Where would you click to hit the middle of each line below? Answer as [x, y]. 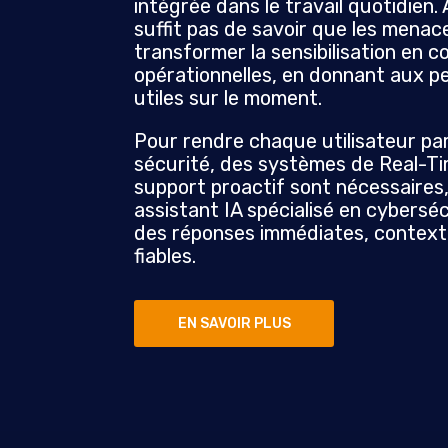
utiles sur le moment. [228, 98]
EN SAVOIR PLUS [234, 323]
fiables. [165, 256]
